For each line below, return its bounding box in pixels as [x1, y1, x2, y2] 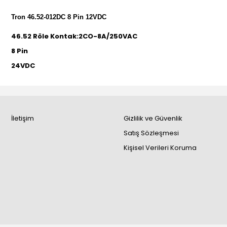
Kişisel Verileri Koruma [123, 143, 197, 153]
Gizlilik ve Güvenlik [123, 113, 182, 123]
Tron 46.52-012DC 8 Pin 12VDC [11, 13, 106, 21]
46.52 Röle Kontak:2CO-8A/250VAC [11, 31, 137, 41]
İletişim [11, 113, 34, 123]
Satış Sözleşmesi [123, 128, 179, 138]
